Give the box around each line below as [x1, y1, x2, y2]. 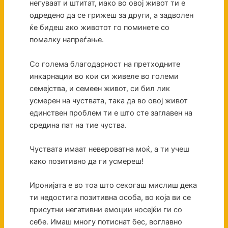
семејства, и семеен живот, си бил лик [29, 83, 170, 93]
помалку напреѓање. [29, 35, 104, 45]
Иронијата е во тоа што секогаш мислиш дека [29, 181, 197, 190]
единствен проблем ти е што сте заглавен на [29, 108, 192, 118]
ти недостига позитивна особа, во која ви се [29, 193, 191, 203]
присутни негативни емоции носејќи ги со [29, 205, 182, 215]
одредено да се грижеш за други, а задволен [29, 11, 193, 20]
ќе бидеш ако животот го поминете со [29, 23, 169, 33]
